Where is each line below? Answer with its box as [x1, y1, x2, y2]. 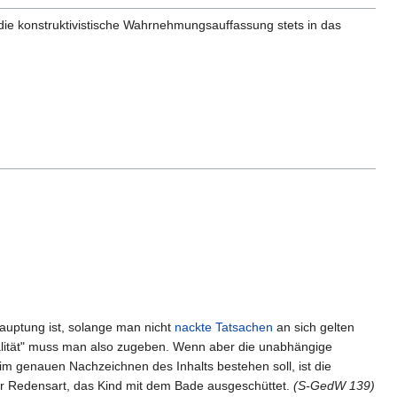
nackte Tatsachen [175, 319, 273, 334]
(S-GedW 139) [293, 378, 375, 393]
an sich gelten [273, 319, 354, 334]
